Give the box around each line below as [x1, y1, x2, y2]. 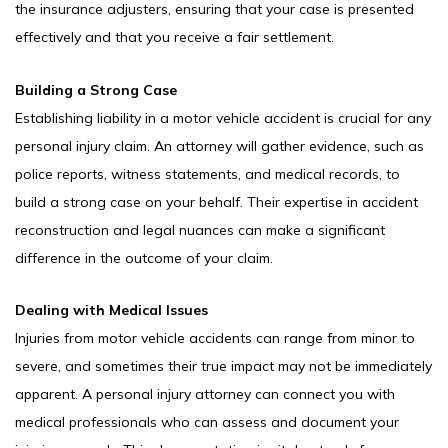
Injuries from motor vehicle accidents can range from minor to [15, 329, 415, 348]
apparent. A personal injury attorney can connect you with [15, 385, 395, 404]
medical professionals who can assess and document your [15, 413, 399, 432]
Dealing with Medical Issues [15, 301, 208, 320]
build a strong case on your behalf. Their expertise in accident [15, 192, 418, 211]
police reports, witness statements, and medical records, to [15, 164, 400, 183]
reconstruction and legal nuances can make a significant [15, 220, 385, 239]
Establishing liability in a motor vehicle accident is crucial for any [15, 108, 431, 127]
